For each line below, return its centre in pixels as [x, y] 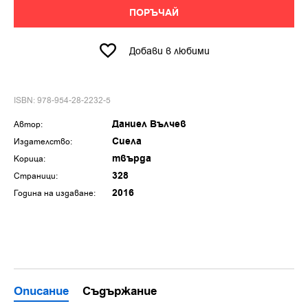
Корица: [30, 159]
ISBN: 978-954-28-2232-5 [62, 100]
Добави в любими [169, 51]
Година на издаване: [55, 193]
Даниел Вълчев [149, 124]
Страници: [36, 176]
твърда [132, 159]
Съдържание [120, 291]
